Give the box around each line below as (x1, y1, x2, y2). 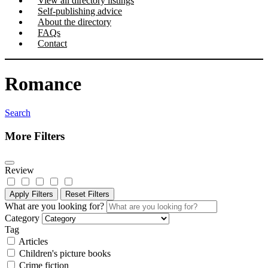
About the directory (38, 17, 111, 28)
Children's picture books (19, 248, 111, 258)
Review (5, 165, 34, 175)
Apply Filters (10, 189, 53, 199)
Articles (19, 236, 48, 246)
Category (5, 212, 39, 223)
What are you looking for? (5, 200, 104, 211)
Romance (5, 72, 81, 95)
